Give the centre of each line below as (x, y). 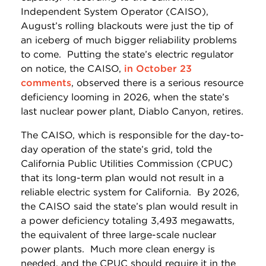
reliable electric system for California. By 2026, (130, 192)
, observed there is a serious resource (157, 83)
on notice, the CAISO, (72, 68)
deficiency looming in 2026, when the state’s (125, 97)
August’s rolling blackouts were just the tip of (127, 26)
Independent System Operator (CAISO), (115, 11)
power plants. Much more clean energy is (118, 249)
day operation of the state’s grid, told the (116, 149)
